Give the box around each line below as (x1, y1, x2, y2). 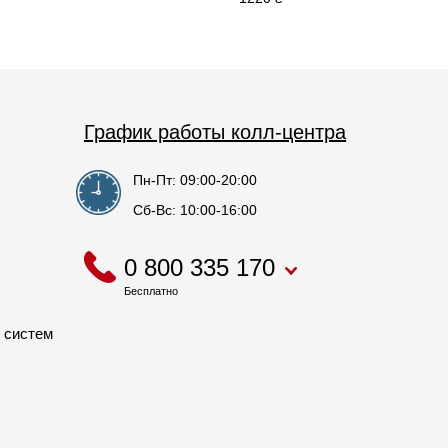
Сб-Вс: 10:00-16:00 (133, 202, 257, 219)
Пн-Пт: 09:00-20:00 (133, 172, 257, 189)
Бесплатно (124, 284, 178, 297)
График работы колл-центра (84, 121, 346, 144)
